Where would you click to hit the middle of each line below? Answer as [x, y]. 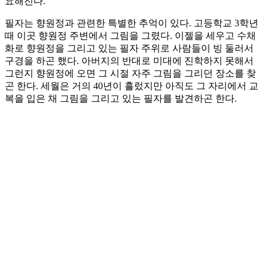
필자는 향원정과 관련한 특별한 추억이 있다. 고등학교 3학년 [132, 23]
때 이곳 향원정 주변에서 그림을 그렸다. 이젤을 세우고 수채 [130, 36]
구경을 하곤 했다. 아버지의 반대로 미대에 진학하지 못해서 [129, 61]
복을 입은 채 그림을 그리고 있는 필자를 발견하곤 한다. [121, 99]
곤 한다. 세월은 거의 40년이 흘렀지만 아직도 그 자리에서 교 [132, 86]
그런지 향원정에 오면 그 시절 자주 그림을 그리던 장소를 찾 [130, 74]
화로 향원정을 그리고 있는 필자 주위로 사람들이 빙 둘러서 [129, 48]
